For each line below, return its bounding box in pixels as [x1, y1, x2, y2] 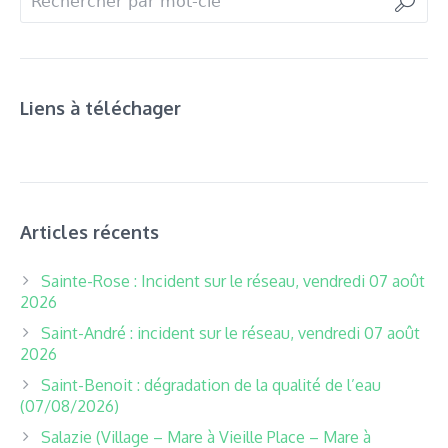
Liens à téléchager [20, 97, 181, 120]
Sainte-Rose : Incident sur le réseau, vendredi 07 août [41, 271, 425, 292]
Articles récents [20, 221, 159, 244]
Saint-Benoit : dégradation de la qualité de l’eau [41, 375, 381, 396]
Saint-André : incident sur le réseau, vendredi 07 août [41, 323, 420, 344]
